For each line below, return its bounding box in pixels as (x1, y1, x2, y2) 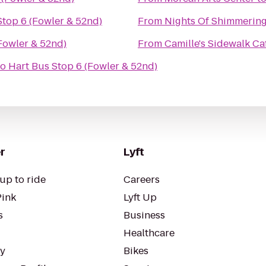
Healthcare (123, 226, 175, 240)
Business (123, 208, 165, 222)
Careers (123, 173, 160, 186)
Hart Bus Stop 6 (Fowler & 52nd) (8, 59, 157, 73)
